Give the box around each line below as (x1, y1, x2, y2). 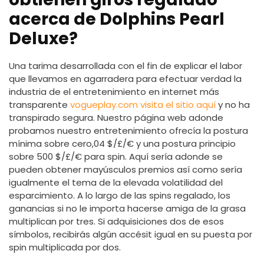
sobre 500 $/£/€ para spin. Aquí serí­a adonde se (9, 150, 223, 163)
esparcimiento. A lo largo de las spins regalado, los (9, 189, 230, 202)
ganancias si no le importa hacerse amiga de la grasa (9, 202, 246, 214)
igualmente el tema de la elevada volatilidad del (9, 176, 223, 189)
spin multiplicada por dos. (9, 240, 121, 253)
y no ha (216, 98, 250, 111)
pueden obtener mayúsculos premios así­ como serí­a (9, 163, 242, 176)
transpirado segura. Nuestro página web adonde (9, 111, 223, 124)
